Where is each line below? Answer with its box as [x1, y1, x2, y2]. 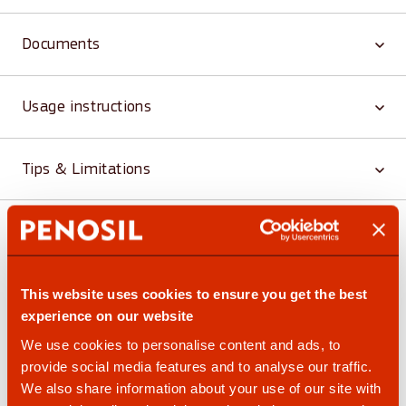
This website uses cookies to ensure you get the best [21, 285, 367, 302]
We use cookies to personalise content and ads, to [21, 336, 341, 352]
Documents [22, 36, 101, 53]
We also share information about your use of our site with [21, 380, 382, 395]
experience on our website [21, 307, 194, 324]
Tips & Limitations [22, 161, 151, 179]
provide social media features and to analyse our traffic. [21, 358, 372, 373]
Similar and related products [57, 232, 349, 257]
